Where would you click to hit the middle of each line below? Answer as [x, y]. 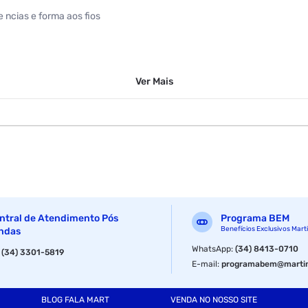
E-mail [205, 264]
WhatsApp [212, 249]
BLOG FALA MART [75, 300]
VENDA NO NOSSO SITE [214, 300]
